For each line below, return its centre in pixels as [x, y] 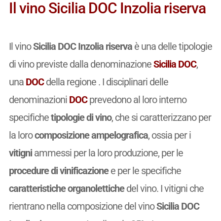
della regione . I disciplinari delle [106, 82]
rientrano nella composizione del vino [82, 206]
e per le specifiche [145, 170]
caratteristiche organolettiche [66, 188]
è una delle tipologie [172, 46]
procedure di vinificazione [58, 170]
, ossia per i [169, 135]
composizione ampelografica [91, 135]
